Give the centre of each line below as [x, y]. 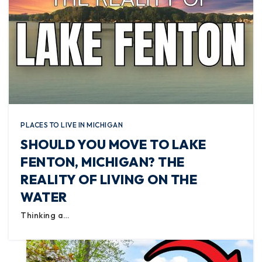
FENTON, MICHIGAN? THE [103, 162]
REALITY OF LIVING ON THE [109, 180]
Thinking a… [45, 215]
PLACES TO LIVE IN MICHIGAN [72, 125]
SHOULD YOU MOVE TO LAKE [113, 144]
